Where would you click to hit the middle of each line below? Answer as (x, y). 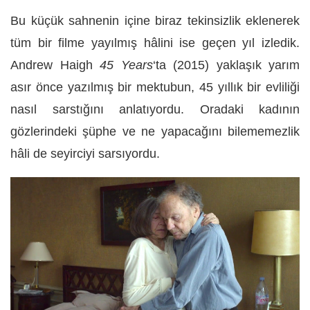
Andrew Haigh (55, 65)
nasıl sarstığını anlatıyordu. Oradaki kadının (155, 109)
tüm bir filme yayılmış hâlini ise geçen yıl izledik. (155, 43)
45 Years (126, 65)
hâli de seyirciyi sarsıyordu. (85, 153)
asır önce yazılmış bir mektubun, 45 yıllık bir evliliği (155, 87)
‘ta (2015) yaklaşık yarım (226, 65)
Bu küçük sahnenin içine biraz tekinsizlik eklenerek (155, 20)
